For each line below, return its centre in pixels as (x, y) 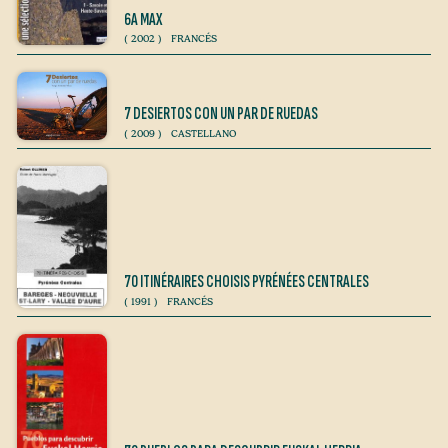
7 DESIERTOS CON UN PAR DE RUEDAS (221, 114)
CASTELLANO (203, 133)
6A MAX (143, 19)
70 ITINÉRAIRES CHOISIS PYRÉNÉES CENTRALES (246, 282)
